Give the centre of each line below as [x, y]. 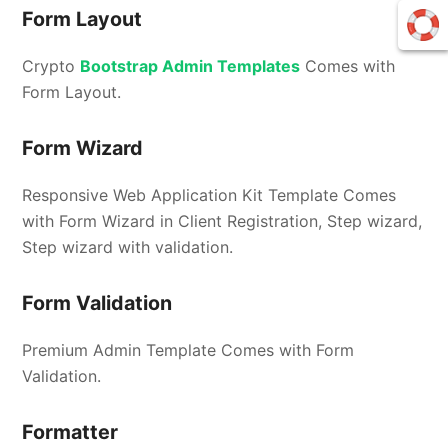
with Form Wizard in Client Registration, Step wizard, [222, 221]
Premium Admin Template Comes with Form [188, 350]
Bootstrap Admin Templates [190, 66]
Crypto [51, 66]
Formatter [70, 432]
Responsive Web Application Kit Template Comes [209, 195]
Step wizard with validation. [128, 247]
